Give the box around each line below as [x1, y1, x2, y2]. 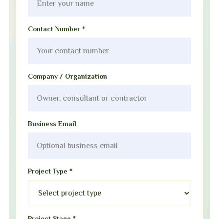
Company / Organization [28, 72, 107, 80]
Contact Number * [28, 25, 85, 33]
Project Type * [28, 167, 72, 175]
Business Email [28, 120, 76, 128]
